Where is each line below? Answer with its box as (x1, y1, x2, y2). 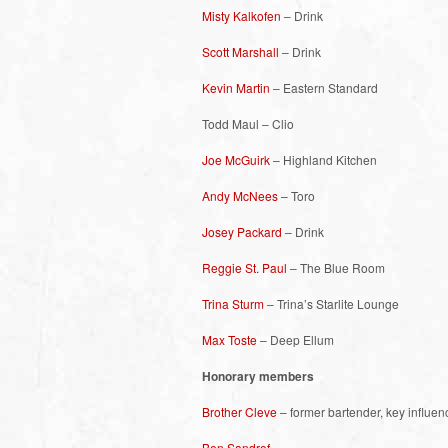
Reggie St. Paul (202, 258, 287, 276)
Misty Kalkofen (202, 6, 281, 24)
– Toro (278, 186, 315, 204)
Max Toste (202, 330, 257, 348)
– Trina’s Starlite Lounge (264, 294, 399, 312)
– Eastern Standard (270, 78, 378, 96)
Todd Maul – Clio (202, 114, 294, 132)
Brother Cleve (202, 402, 277, 420)
